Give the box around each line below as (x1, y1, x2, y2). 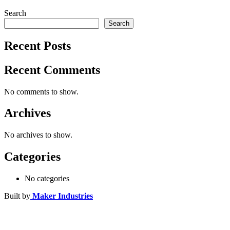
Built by (4, 191, 30, 201)
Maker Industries (30, 191, 93, 201)
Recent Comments (4, 63, 100, 76)
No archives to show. (4, 130, 72, 140)
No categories (25, 174, 69, 183)
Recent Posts (4, 39, 71, 52)
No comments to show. (4, 87, 79, 96)
